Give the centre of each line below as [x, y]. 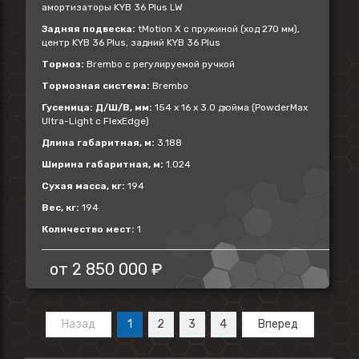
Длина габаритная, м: [98, 143]
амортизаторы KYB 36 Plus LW [112, 7]
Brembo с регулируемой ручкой [159, 64]
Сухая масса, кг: [83, 186]
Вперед [278, 324]
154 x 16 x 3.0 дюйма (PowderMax [230, 107]
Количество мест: [88, 229]
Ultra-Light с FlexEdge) [95, 121]
